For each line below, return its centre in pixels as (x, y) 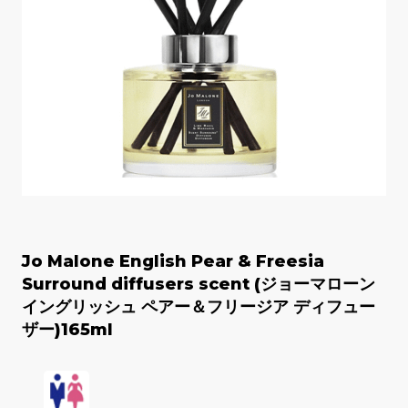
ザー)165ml (67, 330)
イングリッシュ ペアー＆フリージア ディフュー (199, 307)
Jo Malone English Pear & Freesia (173, 262)
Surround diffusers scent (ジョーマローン (199, 285)
